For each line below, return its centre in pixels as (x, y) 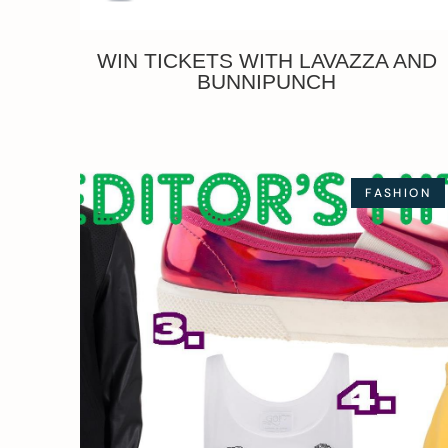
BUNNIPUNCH (267, 81)
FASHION (398, 192)
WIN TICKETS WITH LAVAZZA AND (266, 60)
